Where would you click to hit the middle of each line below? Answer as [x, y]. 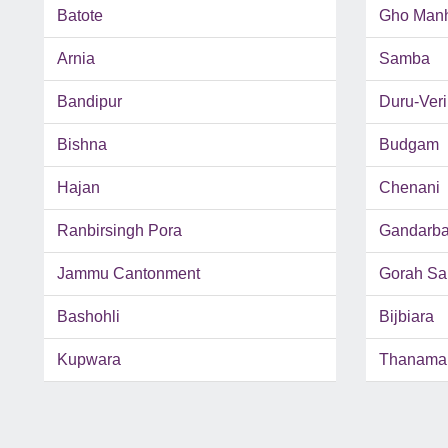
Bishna [82, 145]
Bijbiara [406, 317]
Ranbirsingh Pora [119, 231]
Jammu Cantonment [128, 274]
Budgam [408, 145]
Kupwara [89, 360]
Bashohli [88, 317]
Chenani [409, 188]
